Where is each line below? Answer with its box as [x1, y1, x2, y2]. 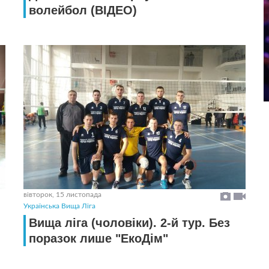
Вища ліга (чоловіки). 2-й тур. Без [29, 216, 230, 229]
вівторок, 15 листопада [23, 191, 101, 198]
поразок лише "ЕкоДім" [29, 232, 168, 245]
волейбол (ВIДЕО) [29, 4, 137, 17]
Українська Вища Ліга [23, 202, 95, 210]
